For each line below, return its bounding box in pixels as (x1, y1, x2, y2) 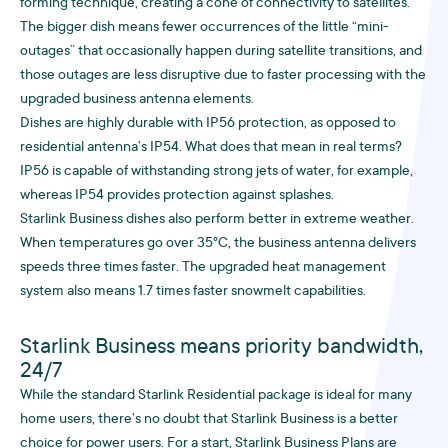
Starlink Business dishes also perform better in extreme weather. (20, 212, 414, 228)
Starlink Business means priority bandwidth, (20, 336, 423, 360)
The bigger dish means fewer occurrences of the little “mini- (20, 20, 389, 36)
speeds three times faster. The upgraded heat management (20, 260, 386, 276)
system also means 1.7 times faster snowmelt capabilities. (20, 284, 366, 300)
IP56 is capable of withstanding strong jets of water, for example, (20, 164, 413, 180)
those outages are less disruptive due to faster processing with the (20, 68, 426, 84)
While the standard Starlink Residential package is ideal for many (20, 388, 412, 404)
